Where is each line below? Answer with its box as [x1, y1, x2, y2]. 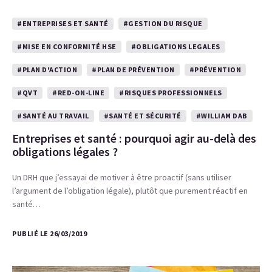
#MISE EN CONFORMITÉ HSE [17, 42, 117, 51]
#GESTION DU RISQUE [123, 19, 203, 28]
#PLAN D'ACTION [17, 65, 77, 74]
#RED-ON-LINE [52, 88, 104, 97]
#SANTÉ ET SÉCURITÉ [103, 111, 182, 120]
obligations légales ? [12, 144, 118, 159]
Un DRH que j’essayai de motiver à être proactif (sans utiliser [12, 172, 231, 183]
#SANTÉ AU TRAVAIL [17, 111, 89, 120]
